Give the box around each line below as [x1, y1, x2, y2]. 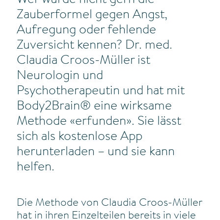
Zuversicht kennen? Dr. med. [16, 39, 172, 53]
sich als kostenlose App [16, 131, 142, 144]
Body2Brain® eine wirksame [16, 100, 172, 113]
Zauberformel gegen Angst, [16, 9, 167, 22]
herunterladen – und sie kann [16, 146, 175, 159]
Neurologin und [16, 70, 103, 83]
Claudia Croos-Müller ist [16, 55, 150, 68]
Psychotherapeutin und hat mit [16, 85, 185, 98]
